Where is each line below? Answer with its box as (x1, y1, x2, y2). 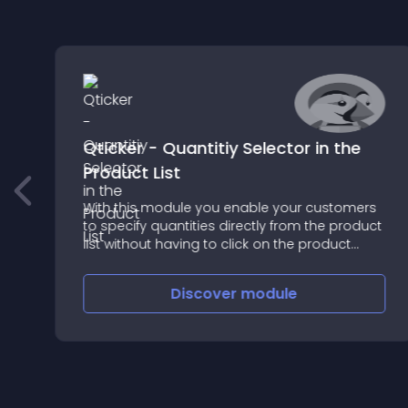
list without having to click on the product (82, 235, 351, 253)
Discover (170, 283, 241, 304)
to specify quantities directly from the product (82, 217, 382, 235)
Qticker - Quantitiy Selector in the (82, 137, 361, 159)
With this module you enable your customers (82, 199, 376, 217)
